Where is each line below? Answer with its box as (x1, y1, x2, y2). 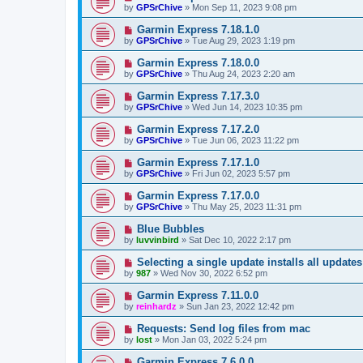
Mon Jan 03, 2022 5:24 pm (162, 334, 267, 344)
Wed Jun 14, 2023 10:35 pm (192, 101, 302, 112)
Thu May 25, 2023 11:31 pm (192, 201, 301, 211)
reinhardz (136, 301, 177, 311)
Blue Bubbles (136, 222, 204, 235)
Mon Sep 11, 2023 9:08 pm (192, 2, 297, 12)
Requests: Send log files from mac (136, 322, 310, 335)
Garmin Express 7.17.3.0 (136, 89, 259, 102)
